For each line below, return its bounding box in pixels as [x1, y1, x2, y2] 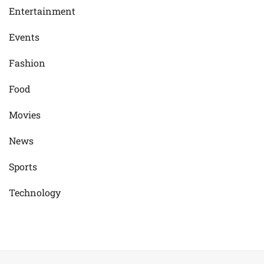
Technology [9, 186, 61, 199]
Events [9, 31, 39, 44]
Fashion [9, 57, 45, 70]
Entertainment [9, 5, 75, 18]
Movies [9, 108, 41, 121]
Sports [9, 160, 37, 173]
